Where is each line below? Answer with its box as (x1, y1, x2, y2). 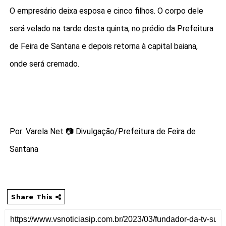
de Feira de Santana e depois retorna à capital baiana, (9, 41, 198, 51)
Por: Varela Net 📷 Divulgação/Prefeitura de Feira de (9, 126, 196, 136)
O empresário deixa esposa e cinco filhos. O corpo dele (9, 6, 203, 16)
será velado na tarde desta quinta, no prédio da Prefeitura (9, 23, 213, 33)
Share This (11, 192, 55, 201)
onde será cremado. (9, 59, 79, 69)
